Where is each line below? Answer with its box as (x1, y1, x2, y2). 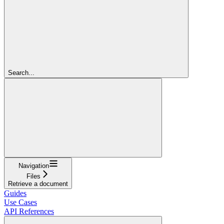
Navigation (18, 162, 49, 169)
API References (4, 207, 54, 215)
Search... (8, 69, 34, 76)
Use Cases (4, 198, 37, 206)
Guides (4, 189, 26, 197)
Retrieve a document (8, 180, 68, 187)
